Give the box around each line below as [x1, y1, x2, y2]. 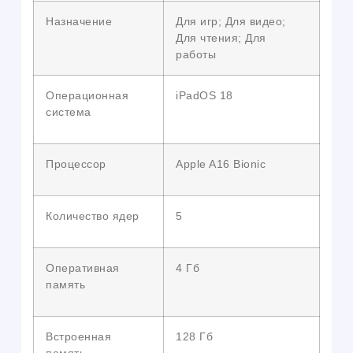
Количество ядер [46, 210, 139, 223]
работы [176, 48, 216, 61]
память [46, 278, 85, 292]
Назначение [46, 15, 112, 28]
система [46, 106, 91, 119]
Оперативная [46, 262, 120, 275]
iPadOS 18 [176, 89, 233, 102]
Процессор [46, 158, 106, 171]
